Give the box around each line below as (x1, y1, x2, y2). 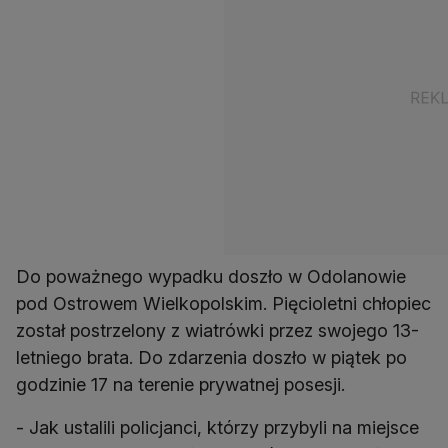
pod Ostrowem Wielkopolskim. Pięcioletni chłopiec (16, 293, 431, 315)
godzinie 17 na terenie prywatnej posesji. (16, 374, 345, 396)
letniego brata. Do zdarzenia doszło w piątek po (16, 347, 407, 369)
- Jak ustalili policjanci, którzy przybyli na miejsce (16, 417, 419, 439)
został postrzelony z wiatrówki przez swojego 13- (16, 320, 419, 342)
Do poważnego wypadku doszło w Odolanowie (16, 266, 406, 288)
